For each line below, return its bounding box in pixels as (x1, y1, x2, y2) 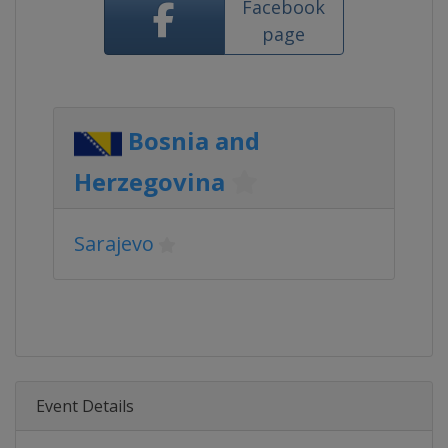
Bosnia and (128, 124, 260, 158)
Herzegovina (74, 165, 225, 198)
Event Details (36, 395, 134, 417)
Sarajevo (74, 230, 154, 257)
